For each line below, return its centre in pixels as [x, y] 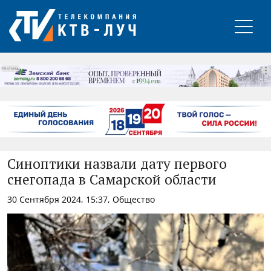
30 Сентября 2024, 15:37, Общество [81, 199]
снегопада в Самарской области [112, 180]
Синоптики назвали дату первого [117, 165]
